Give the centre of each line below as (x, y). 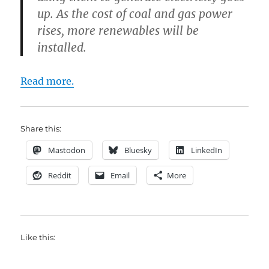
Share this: (41, 129)
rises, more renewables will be (118, 31)
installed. (62, 48)
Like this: (38, 237)
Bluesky (138, 150)
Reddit (60, 176)
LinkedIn (207, 150)
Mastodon (67, 150)
